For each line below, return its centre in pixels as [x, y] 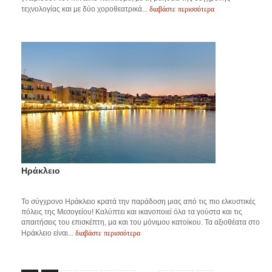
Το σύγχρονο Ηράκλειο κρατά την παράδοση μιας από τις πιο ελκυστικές [138, 202]
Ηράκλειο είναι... [48, 233]
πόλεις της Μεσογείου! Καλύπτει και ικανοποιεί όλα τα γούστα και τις [132, 212]
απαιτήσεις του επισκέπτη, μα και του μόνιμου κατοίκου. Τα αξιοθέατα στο [141, 223]
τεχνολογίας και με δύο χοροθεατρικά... [85, 9]
